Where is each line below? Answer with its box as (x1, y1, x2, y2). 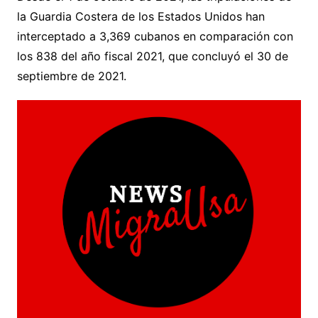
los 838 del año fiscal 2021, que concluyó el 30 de (16, 48, 288, 63)
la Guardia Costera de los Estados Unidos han (16, 9, 265, 23)
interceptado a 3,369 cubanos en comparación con (16, 28, 293, 43)
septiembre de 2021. (16, 68, 126, 83)
